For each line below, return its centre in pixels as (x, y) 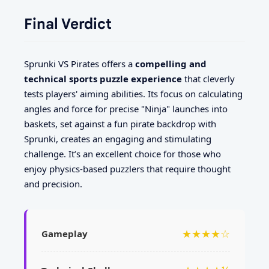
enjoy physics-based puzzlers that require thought (127, 169)
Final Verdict (68, 24)
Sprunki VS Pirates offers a (80, 64)
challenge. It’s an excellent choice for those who (122, 154)
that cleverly (208, 79)
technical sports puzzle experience (103, 79)
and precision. (53, 184)
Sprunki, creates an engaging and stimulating (118, 139)
